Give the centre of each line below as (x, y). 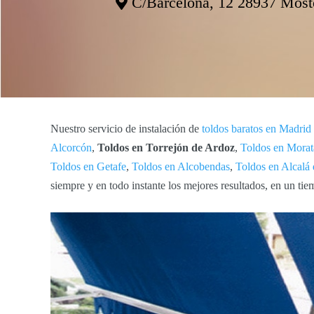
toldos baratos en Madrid (257, 128)
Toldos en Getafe (88, 166)
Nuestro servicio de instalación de (126, 128)
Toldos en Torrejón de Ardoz (166, 147)
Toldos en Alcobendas (181, 166)
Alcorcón (71, 147)
